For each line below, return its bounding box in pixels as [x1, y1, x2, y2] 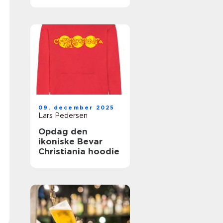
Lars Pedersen [38, 111, 88, 119]
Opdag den [38, 126, 88, 136]
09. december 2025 [38, 104, 115, 111]
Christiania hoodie [38, 146, 119, 156]
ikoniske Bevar [38, 136, 103, 146]
